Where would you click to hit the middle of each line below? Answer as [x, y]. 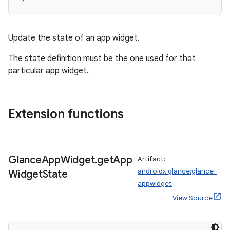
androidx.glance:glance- [177, 171]
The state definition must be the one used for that [102, 59]
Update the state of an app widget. [74, 38]
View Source [193, 198]
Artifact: [152, 159]
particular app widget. [49, 71]
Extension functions [66, 114]
